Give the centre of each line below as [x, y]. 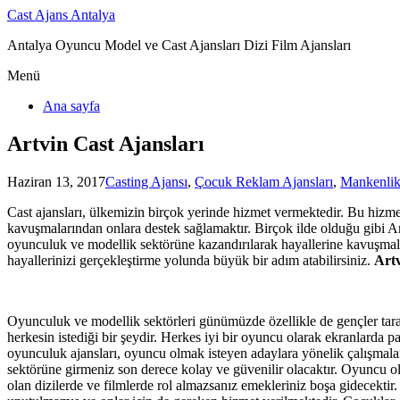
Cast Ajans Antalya [61, 15]
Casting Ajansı [146, 181]
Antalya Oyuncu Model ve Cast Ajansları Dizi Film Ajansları [179, 45]
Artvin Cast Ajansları [106, 143]
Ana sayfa [71, 106]
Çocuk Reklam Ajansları [264, 181]
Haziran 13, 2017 [56, 181]
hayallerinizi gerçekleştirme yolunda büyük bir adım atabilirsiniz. [191, 260]
